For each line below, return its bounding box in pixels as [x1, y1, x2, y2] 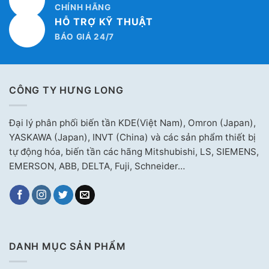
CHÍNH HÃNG [55, 2, 111, 13]
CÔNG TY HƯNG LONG [9, 84, 124, 97]
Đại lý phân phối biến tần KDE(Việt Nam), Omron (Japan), [8, 116, 256, 128]
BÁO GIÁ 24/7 [55, 32, 115, 42]
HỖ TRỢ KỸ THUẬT [55, 16, 153, 28]
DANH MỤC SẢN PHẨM [9, 240, 126, 253]
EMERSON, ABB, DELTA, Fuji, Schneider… [8, 160, 185, 172]
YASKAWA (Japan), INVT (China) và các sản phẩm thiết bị [8, 131, 256, 143]
